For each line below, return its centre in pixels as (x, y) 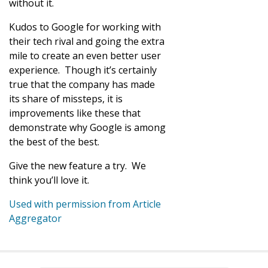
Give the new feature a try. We (77, 165)
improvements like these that (75, 113)
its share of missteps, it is (66, 98)
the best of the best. (54, 141)
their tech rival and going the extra (87, 41)
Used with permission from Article (85, 204)
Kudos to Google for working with (85, 27)
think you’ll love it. (49, 180)
